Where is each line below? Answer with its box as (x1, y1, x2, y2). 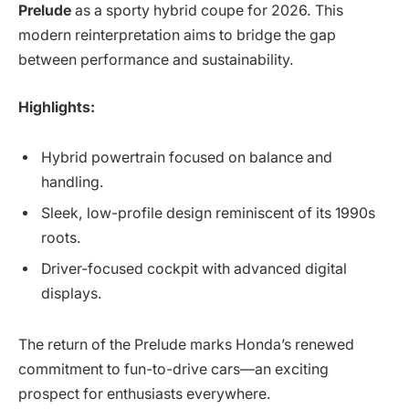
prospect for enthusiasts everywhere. (18, 385, 271, 404)
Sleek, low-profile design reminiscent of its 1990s (41, 204, 375, 223)
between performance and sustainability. (18, 51, 294, 69)
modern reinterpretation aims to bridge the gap (18, 26, 336, 45)
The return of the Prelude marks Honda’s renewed (18, 336, 354, 354)
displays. (41, 285, 102, 303)
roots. (41, 229, 81, 247)
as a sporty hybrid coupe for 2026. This (71, 2, 343, 20)
